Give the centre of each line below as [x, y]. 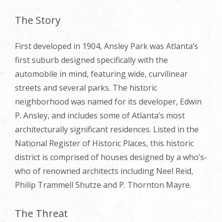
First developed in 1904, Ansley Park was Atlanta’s [107, 46]
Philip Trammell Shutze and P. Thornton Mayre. [103, 185]
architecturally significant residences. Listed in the [107, 129]
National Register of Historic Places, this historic [104, 143]
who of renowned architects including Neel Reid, [104, 171]
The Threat [41, 213]
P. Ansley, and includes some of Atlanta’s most [100, 115]
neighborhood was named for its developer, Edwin [108, 101]
